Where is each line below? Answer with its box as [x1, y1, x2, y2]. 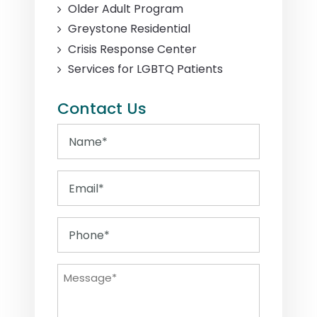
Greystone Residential [68, 21, 190, 38]
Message [57, 267, 105, 279]
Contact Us [57, 98, 146, 120]
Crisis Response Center [68, 40, 197, 57]
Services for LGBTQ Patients [68, 61, 223, 77]
